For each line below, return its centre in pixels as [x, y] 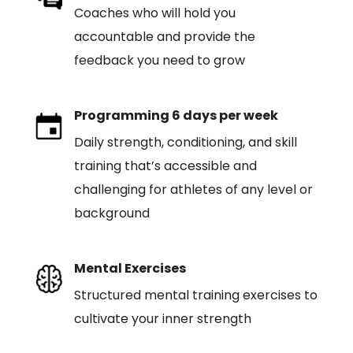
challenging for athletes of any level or [193, 190]
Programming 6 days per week [176, 115]
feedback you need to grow [159, 60]
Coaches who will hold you [154, 13]
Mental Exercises [130, 268]
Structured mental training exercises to [195, 295]
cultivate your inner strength [162, 319]
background [111, 213]
